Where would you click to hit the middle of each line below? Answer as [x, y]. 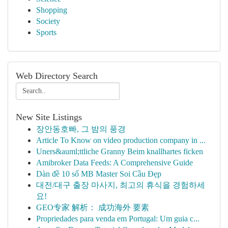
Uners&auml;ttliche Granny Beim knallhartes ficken [120, 151]
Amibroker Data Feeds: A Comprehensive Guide [115, 163]
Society [48, 21]
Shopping [52, 10]
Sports [46, 32]
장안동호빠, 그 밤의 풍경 [81, 129]
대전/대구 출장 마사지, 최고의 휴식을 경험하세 [121, 185]
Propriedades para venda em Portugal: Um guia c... [118, 219]
